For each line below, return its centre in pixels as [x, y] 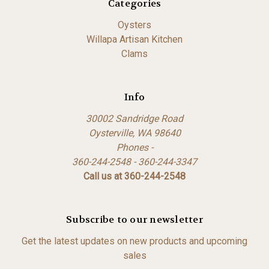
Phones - [134, 147]
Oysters [134, 25]
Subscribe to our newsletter [134, 219]
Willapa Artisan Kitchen [134, 39]
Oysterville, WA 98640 [134, 133]
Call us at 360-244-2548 [134, 176]
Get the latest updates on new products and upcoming [134, 241]
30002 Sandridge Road [134, 119]
